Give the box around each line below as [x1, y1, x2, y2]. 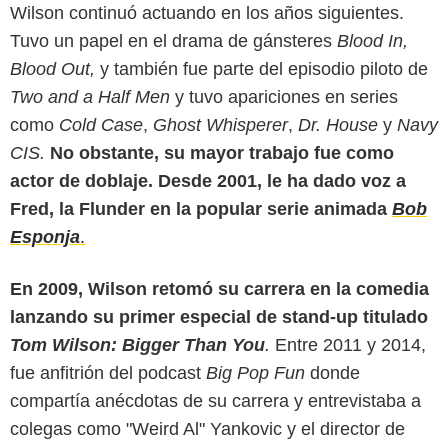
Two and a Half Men [10, 87, 175, 108]
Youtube [201, 256, 247, 271]
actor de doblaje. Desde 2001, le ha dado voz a [10, 171, 406, 192]
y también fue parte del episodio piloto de [100, 59, 428, 80]
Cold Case [59, 115, 143, 136]
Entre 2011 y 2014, [275, 335, 426, 356]
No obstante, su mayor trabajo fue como [50, 143, 394, 164]
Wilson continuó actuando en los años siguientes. [10, 3, 404, 24]
